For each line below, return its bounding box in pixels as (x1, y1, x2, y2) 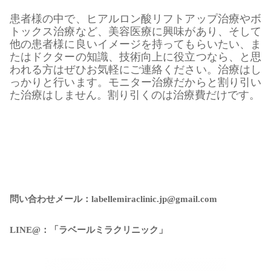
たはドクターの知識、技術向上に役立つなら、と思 (10, 51, 261, 64)
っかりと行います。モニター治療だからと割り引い (10, 76, 261, 89)
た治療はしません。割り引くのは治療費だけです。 (10, 89, 260, 102)
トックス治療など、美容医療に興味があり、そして (10, 25, 261, 38)
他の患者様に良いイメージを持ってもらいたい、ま (10, 38, 261, 51)
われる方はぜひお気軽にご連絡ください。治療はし (10, 64, 261, 76)
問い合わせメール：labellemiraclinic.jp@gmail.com (10, 194, 217, 204)
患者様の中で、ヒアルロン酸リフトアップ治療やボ (10, 13, 261, 25)
